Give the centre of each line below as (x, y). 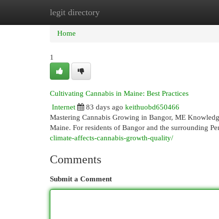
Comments (76, 159)
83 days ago (105, 107)
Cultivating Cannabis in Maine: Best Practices (119, 93)
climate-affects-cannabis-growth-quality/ (111, 138)
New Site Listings (124, 12)
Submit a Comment (81, 179)
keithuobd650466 (152, 107)
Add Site (179, 12)
